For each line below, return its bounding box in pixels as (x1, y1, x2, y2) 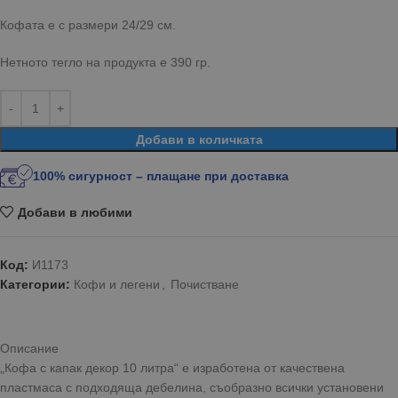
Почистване (171, 277, 239, 291)
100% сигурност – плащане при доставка (33, 169, 290, 183)
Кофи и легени (74, 277, 160, 291)
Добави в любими (17, 204, 132, 219)
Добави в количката (135, 132, 263, 147)
